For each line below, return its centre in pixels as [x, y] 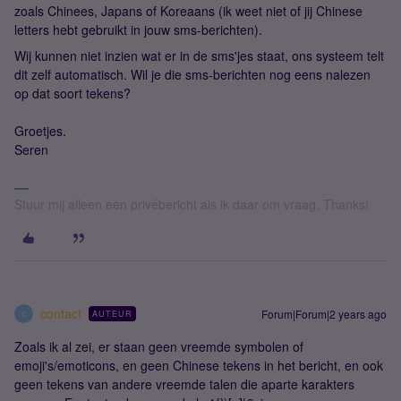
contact [61, 313]
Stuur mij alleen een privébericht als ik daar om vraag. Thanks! [192, 204]
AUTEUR [112, 314]
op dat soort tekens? [73, 93]
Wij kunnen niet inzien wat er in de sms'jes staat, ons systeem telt [199, 55]
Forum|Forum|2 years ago [324, 314]
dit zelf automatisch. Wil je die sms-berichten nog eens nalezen [192, 74]
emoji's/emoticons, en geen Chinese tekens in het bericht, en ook [199, 365]
